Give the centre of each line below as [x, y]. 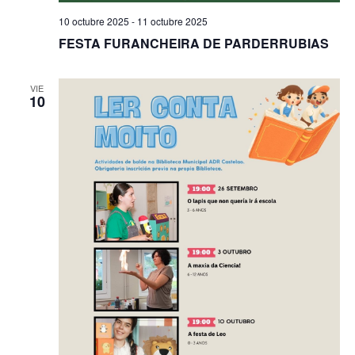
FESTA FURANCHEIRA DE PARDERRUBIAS [193, 44]
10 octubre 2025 [94, 21]
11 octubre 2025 [172, 21]
